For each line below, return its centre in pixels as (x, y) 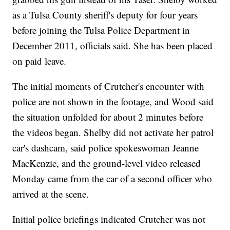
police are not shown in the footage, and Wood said (113, 102)
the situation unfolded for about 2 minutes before (108, 117)
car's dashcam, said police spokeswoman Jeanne (106, 148)
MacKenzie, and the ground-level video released (107, 163)
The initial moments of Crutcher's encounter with (109, 86)
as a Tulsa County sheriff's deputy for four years (105, 15)
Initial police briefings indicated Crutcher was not (109, 219)
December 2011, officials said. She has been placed (113, 46)
